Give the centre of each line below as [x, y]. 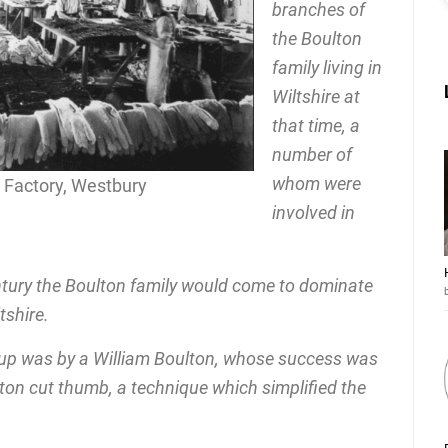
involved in [313, 212]
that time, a [316, 125]
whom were [316, 183]
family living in [327, 67]
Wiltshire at [316, 96]
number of [312, 154]
